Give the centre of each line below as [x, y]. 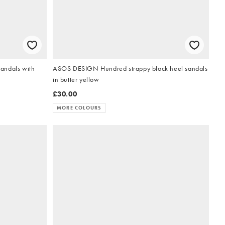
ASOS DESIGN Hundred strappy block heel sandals [130, 69]
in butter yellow [76, 80]
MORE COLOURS [79, 108]
